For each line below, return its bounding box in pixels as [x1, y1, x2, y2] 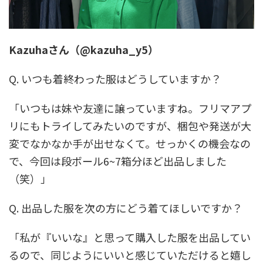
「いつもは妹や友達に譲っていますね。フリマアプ [9, 100, 251, 116]
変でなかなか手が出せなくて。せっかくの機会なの [9, 135, 251, 151]
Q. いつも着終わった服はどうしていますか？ [9, 70, 221, 86]
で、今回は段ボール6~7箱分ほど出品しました [9, 153, 227, 168]
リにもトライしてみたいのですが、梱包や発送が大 [9, 117, 251, 133]
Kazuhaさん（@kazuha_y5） [9, 41, 159, 57]
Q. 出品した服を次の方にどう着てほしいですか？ [9, 200, 242, 215]
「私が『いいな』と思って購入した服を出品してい [9, 229, 251, 245]
